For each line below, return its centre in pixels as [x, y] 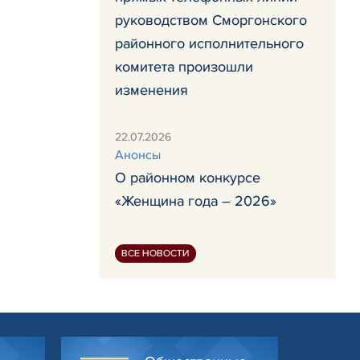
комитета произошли [184, 67]
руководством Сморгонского [211, 20]
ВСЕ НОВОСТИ [155, 254]
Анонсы [138, 155]
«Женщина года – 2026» [196, 201]
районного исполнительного [209, 43]
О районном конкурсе [188, 178]
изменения [151, 90]
